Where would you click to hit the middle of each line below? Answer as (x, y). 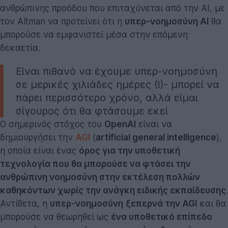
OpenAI (120, 124)
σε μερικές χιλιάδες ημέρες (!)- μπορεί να (118, 84)
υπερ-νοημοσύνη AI (167, 21)
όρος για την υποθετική (130, 150)
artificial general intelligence (156, 137)
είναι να (154, 124)
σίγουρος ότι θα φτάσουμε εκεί (92, 111)
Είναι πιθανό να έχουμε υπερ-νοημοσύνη (117, 71)
